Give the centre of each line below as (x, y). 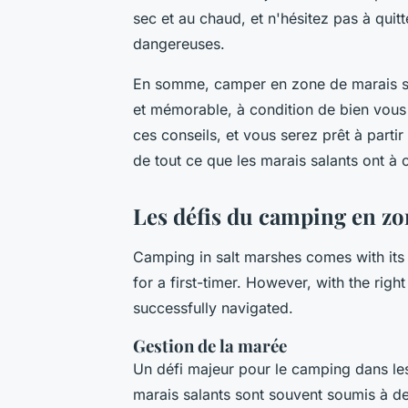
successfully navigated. (213, 308)
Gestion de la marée (210, 346)
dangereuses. (179, 44)
